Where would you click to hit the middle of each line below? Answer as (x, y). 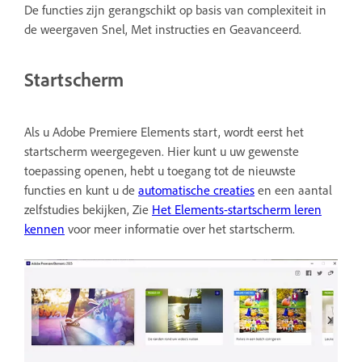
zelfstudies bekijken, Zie (88, 210)
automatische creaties (196, 190)
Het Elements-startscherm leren (237, 210)
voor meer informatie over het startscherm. (181, 229)
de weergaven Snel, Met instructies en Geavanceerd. (164, 29)
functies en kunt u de (81, 190)
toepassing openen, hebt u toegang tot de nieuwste (160, 171)
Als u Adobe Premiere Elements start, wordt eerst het (164, 132)
